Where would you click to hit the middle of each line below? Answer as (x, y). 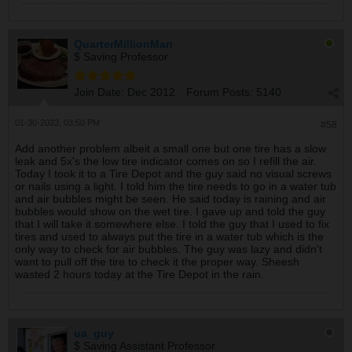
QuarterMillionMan (123, 44)
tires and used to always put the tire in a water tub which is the (169, 236)
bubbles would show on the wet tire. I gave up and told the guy (170, 211)
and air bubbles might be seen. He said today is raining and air (170, 198)
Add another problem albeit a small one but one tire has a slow (170, 148)
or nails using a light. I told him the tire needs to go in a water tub (176, 186)
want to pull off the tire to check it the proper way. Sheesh (157, 261)
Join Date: (99, 92)
